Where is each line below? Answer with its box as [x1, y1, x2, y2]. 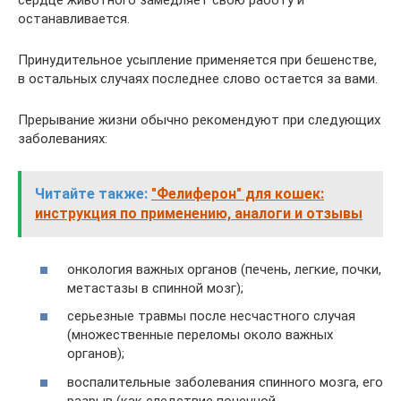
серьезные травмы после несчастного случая [67, 308, 355, 324]
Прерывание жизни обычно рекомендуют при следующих [18, 112, 380, 128]
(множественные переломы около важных [67, 327, 333, 343]
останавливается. [18, 11, 130, 27]
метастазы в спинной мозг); [67, 279, 243, 296]
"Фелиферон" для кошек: [151, 185, 324, 202]
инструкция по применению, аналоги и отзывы [35, 205, 363, 222]
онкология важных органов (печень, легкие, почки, [67, 260, 381, 277]
